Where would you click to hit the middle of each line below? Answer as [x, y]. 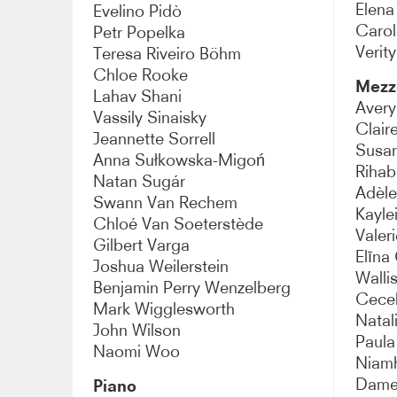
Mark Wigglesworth [164, 308]
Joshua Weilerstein [161, 266]
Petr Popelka [140, 32]
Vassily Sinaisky [150, 117]
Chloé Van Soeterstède [179, 223]
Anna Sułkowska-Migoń [179, 160]
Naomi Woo [137, 351]
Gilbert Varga [142, 245]
